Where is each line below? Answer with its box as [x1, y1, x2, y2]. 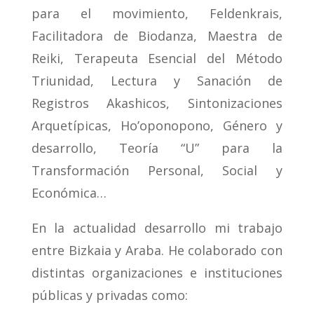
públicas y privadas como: [31, 287, 188, 304]
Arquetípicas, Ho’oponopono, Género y [31, 117, 283, 135]
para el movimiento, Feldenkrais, [31, 5, 283, 22]
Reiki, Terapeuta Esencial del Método [31, 50, 283, 67]
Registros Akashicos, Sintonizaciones [31, 95, 283, 112]
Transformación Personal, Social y [31, 162, 283, 179]
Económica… [31, 184, 107, 202]
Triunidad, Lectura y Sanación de [31, 72, 283, 90]
